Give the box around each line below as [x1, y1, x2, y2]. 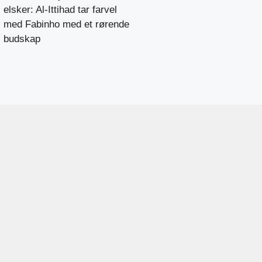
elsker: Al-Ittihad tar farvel [4, 4, 117, 15]
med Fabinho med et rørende [4, 18, 129, 30]
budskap [4, 33, 40, 44]
